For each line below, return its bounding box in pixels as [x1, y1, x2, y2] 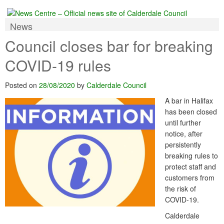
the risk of [165, 183, 196, 194]
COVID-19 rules [5, 54, 111, 76]
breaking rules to [165, 150, 218, 161]
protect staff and [165, 161, 216, 172]
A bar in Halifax [165, 95, 213, 106]
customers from [165, 172, 214, 183]
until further [165, 117, 201, 128]
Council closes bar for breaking [5, 35, 213, 57]
